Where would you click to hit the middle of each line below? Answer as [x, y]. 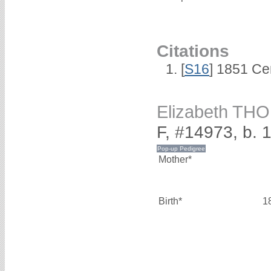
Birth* [170, 201]
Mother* [175, 160]
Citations [193, 51]
